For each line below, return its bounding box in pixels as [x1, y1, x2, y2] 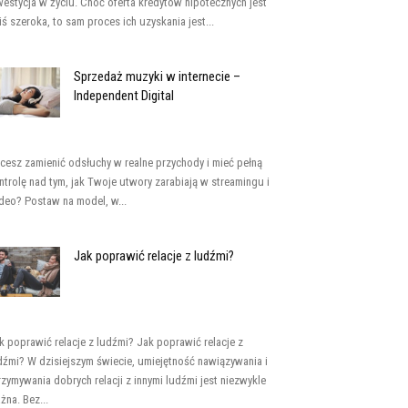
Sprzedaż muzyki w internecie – [74, 68, 240, 85]
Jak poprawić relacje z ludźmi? [74, 248, 234, 264]
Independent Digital [74, 87, 174, 104]
